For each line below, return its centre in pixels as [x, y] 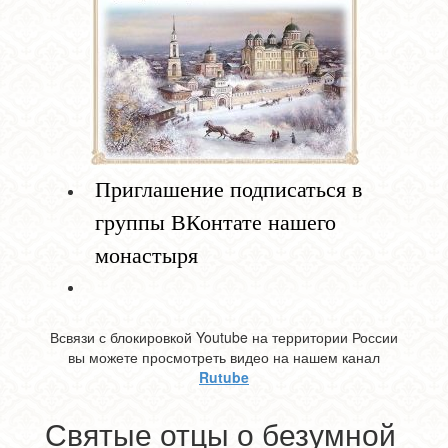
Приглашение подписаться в [228, 189]
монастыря [146, 255]
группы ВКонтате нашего [215, 222]
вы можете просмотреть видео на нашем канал [224, 357]
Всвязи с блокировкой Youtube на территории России [224, 337]
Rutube [224, 377]
